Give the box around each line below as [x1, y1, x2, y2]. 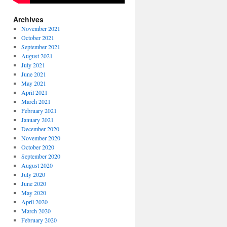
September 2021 [21, 43, 60, 51]
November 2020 [21, 134, 60, 142]
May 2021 [21, 79, 46, 88]
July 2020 [21, 170, 45, 179]
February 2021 [21, 106, 57, 115]
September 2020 [21, 152, 60, 161]
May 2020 [21, 188, 46, 197]
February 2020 [21, 216, 57, 224]
